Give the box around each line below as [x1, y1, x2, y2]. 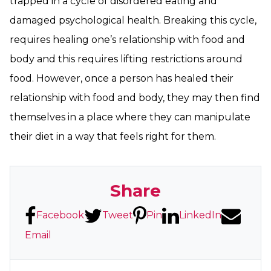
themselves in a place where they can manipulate [10, 111, 250, 123]
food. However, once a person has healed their [10, 73, 233, 84]
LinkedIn [178, 209, 221, 221]
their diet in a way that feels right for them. [10, 131, 216, 142]
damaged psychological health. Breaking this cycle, [10, 15, 256, 26]
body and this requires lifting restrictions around [10, 53, 243, 65]
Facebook [36, 209, 84, 221]
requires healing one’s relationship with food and [10, 34, 245, 45]
